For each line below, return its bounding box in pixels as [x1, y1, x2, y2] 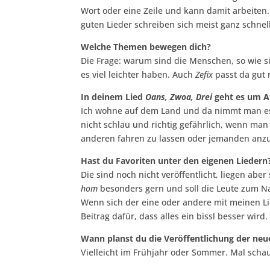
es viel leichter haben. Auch [81, 69, 196, 81]
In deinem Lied [81, 91, 143, 103]
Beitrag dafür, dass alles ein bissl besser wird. [81, 210, 268, 222]
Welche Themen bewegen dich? [81, 41, 212, 53]
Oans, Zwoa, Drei [143, 91, 213, 103]
